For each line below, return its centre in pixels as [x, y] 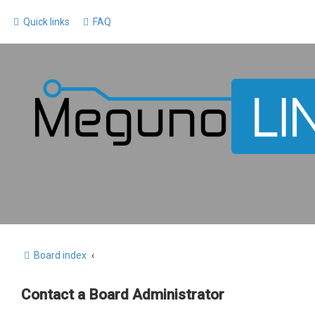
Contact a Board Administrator [123, 295]
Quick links [46, 22]
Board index [60, 256]
